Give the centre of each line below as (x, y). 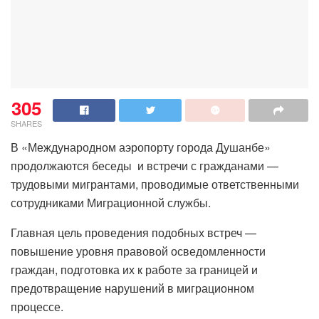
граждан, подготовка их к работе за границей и (134, 270)
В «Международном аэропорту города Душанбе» (141, 147)
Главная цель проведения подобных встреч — (134, 233)
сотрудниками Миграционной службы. (111, 203)
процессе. (37, 307)
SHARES (26, 124)
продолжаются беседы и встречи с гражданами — (145, 166)
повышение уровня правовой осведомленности (138, 251)
